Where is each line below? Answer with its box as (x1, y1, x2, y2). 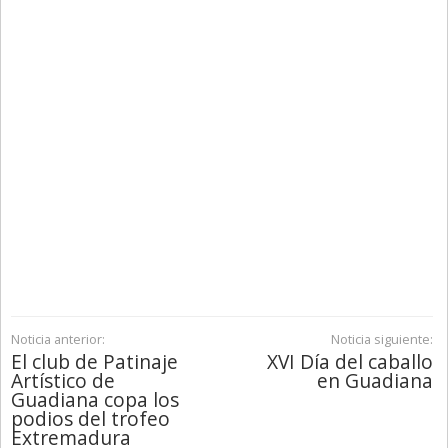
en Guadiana (316, 366, 433, 394)
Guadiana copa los (11, 385, 179, 413)
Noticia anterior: (11, 329, 105, 348)
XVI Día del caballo (266, 347, 433, 375)
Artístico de (11, 366, 115, 394)
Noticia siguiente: (330, 329, 433, 348)
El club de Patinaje (11, 347, 178, 375)
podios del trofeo (11, 404, 170, 432)
